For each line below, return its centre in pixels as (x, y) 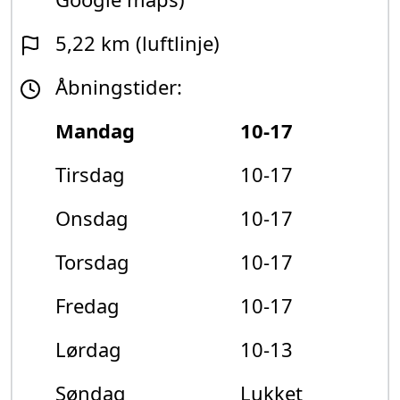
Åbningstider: (119, 87)
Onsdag (92, 218)
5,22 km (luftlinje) (137, 43)
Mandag (95, 131)
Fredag (87, 306)
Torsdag (92, 262)
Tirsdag (90, 175)
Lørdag (88, 350)
